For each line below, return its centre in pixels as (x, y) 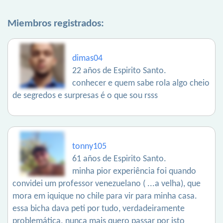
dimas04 (87, 58)
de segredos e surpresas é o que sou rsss (85, 96)
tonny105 (89, 147)
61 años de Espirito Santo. (119, 159)
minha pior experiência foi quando (134, 171)
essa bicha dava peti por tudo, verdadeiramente (99, 209)
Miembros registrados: (56, 24)
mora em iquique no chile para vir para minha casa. (105, 196)
